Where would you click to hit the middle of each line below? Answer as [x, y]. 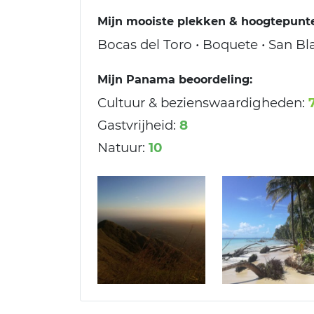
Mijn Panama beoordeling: [175, 80]
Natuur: [121, 148]
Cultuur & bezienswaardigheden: [201, 103]
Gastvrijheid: [137, 125]
